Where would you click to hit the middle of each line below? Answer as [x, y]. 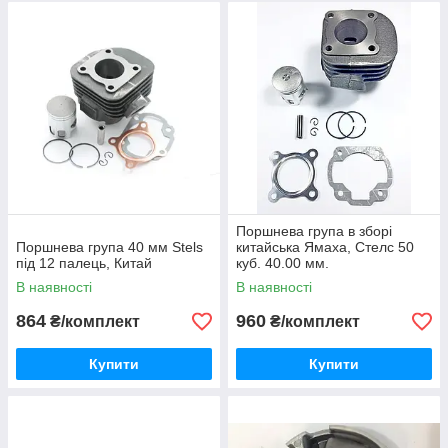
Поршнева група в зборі [314, 231]
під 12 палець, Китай [84, 263]
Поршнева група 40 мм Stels [109, 247]
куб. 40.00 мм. [282, 263]
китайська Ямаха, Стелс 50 [325, 247]
